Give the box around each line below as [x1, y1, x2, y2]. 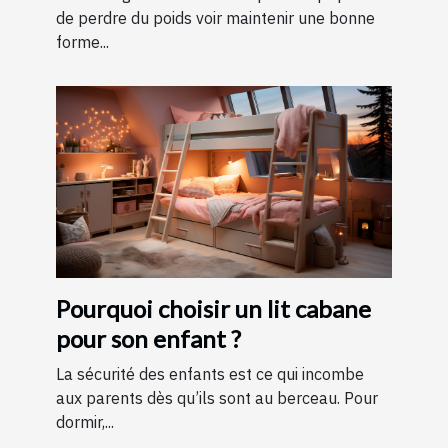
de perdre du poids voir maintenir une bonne [56, 8, 375, 29]
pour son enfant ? [56, 324, 241, 354]
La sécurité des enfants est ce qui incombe [56, 364, 364, 385]
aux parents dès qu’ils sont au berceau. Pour [56, 388, 378, 409]
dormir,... [56, 412, 114, 433]
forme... [56, 32, 109, 53]
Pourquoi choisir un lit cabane [56, 294, 371, 324]
